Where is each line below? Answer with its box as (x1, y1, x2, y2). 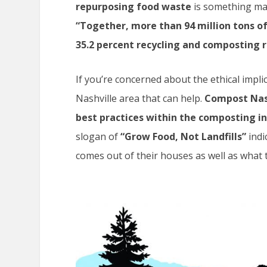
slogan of (76, 129, 121, 143)
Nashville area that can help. (76, 91, 205, 105)
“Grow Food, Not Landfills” (120, 129, 249, 143)
